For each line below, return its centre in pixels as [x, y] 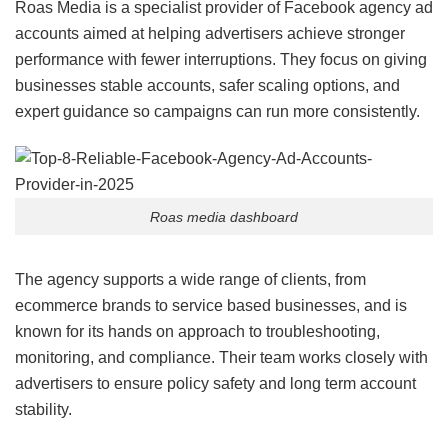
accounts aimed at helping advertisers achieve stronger [210, 34]
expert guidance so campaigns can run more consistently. [217, 112]
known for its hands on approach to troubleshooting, [197, 332]
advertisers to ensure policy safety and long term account [215, 384]
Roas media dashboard [224, 216]
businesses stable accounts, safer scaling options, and [207, 86]
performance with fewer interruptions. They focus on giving [221, 60]
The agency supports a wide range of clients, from [190, 280]
